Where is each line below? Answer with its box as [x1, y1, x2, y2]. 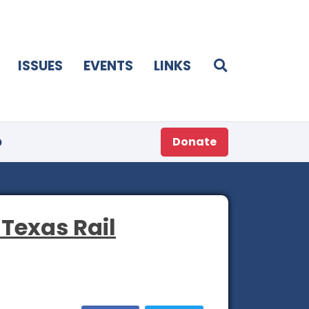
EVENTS [83, 56, 133, 75]
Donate [172, 133, 217, 150]
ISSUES [18, 56, 63, 75]
